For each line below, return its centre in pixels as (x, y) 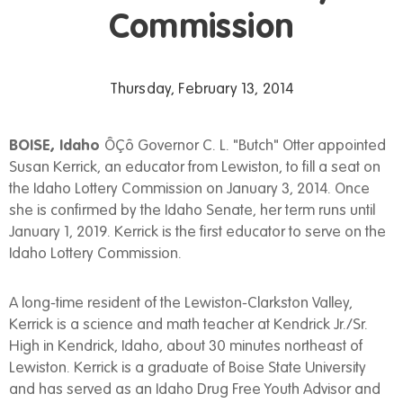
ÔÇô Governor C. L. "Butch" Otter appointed (245, 146)
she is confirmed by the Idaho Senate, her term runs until (192, 211)
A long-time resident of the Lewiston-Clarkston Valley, (181, 304)
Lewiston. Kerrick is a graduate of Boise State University (188, 368)
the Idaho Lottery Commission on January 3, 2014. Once (189, 189)
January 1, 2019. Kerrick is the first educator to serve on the (197, 233)
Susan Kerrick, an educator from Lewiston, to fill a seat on (195, 168)
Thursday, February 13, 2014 (201, 90)
